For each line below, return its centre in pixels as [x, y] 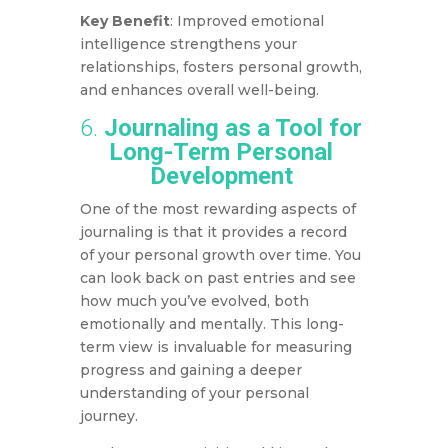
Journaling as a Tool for [233, 128]
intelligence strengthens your [188, 44]
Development [221, 176]
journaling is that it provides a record [213, 232]
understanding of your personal [194, 393]
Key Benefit [124, 21]
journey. [108, 416]
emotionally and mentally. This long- [211, 324]
